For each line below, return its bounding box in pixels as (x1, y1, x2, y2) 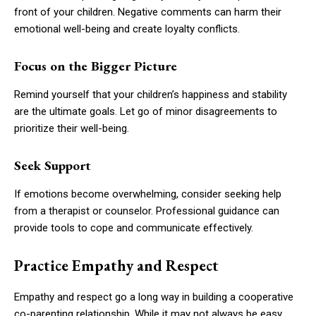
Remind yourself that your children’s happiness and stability (14, 87, 287, 101)
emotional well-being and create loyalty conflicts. (14, 22, 240, 35)
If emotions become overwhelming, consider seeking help (14, 187, 281, 200)
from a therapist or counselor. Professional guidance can (14, 204, 279, 217)
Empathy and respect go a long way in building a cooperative (14, 290, 293, 303)
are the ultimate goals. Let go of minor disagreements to (14, 104, 277, 118)
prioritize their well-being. (14, 121, 129, 135)
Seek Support (14, 156, 91, 174)
